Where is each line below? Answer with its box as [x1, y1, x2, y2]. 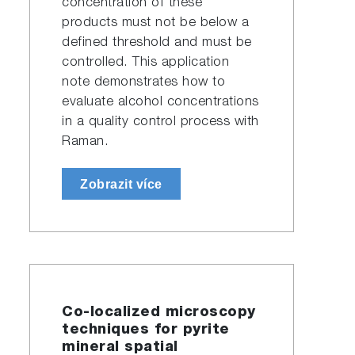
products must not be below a [62, 16, 250, 30]
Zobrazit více [80, 177, 162, 191]
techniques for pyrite [62, 323, 230, 338]
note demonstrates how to [62, 75, 226, 90]
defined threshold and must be [62, 36, 252, 50]
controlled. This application [62, 55, 230, 70]
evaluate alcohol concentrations [62, 95, 259, 109]
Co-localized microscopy [62, 306, 256, 320]
